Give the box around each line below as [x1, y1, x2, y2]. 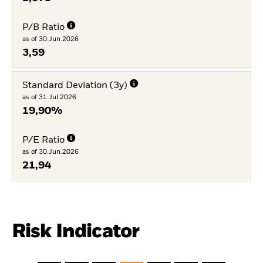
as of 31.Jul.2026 [22, 94, 76, 100]
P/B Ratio [22, 23, 65, 33]
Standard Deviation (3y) [22, 81, 127, 90]
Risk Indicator [12, 221, 140, 241]
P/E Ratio [22, 135, 65, 145]
